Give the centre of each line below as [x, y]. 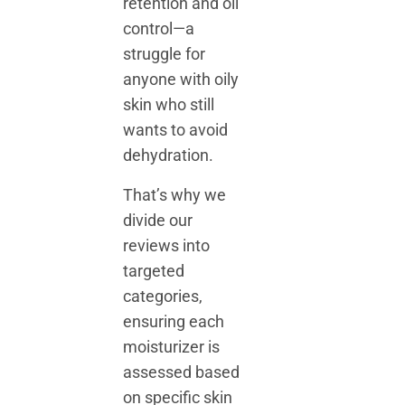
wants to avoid [176, 129]
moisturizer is [172, 346]
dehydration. [169, 155]
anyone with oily [181, 79]
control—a [159, 28]
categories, [163, 296]
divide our [158, 220]
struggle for [165, 53]
